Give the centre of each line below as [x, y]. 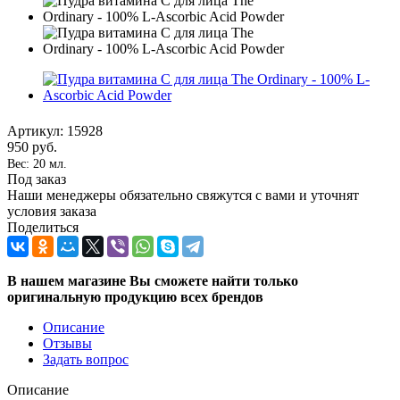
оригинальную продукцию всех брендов [135, 296]
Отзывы [67, 343]
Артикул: [35, 130]
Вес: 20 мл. [37, 163]
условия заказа [52, 211]
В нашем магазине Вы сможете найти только [153, 280]
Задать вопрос [86, 359]
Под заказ [37, 179]
